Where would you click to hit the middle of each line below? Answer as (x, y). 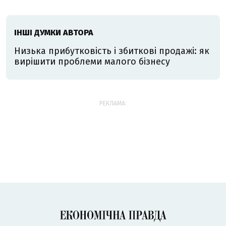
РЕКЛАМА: (113, 103)
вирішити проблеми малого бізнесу (92, 62)
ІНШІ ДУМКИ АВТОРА (54, 33)
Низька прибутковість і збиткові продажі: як (112, 51)
